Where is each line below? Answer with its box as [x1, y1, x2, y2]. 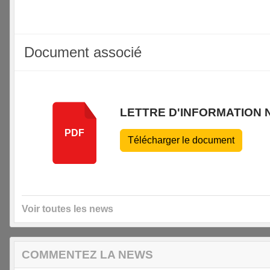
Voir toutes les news [22, 203, 113, 214]
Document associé [24, 43, 142, 60]
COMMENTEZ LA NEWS [22, 248, 153, 261]
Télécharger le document [128, 134, 234, 145]
